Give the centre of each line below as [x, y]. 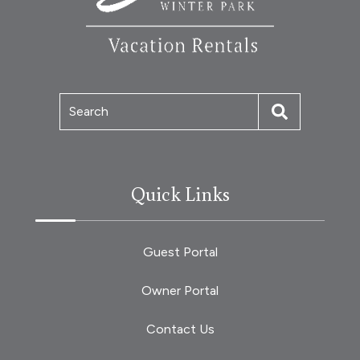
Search [89, 111]
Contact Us [180, 329]
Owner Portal [180, 290]
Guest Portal [180, 252]
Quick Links [180, 193]
